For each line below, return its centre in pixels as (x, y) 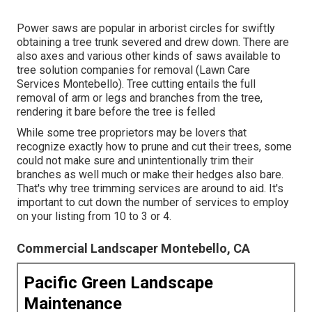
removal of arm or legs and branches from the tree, (140, 97)
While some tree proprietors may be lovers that (132, 132)
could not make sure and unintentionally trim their (135, 160)
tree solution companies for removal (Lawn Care (133, 70)
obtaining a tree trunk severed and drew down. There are (153, 42)
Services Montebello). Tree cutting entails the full (136, 84)
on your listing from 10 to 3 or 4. (94, 216)
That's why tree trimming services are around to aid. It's (150, 188)
